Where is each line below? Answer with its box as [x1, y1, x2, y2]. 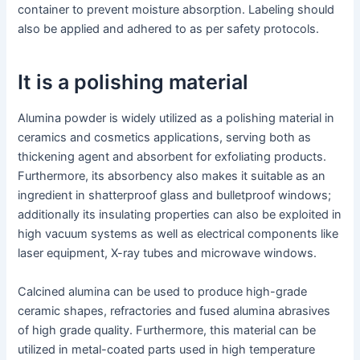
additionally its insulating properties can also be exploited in [18, 207, 342, 223]
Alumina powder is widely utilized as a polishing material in [18, 111, 335, 126]
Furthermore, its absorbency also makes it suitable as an [18, 169, 326, 184]
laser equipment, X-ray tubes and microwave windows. [18, 246, 317, 261]
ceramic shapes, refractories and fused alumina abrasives [18, 303, 331, 318]
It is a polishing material [18, 69, 249, 94]
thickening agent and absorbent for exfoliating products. [18, 149, 327, 165]
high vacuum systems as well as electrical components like [18, 227, 339, 242]
